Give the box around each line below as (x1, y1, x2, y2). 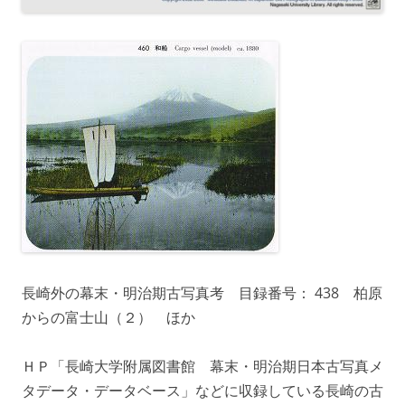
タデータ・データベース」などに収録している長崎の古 (22, 381, 383, 401)
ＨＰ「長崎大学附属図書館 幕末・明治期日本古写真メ (22, 356, 383, 377)
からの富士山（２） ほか (22, 307, 195, 328)
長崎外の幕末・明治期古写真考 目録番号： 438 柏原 (22, 283, 382, 304)
